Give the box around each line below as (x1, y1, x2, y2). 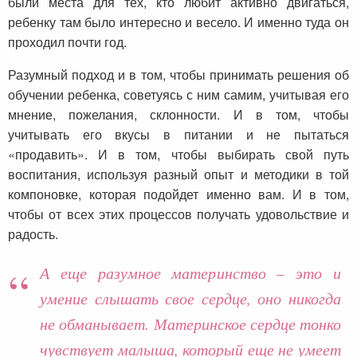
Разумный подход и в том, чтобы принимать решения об (8, 65, 349, 84)
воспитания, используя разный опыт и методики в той (8, 164, 349, 183)
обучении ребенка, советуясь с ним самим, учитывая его (8, 84, 349, 104)
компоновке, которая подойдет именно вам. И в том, (8, 184, 349, 203)
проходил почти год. (8, 32, 127, 51)
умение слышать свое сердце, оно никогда (40, 287, 341, 308)
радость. (8, 224, 58, 243)
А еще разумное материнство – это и (40, 261, 341, 283)
